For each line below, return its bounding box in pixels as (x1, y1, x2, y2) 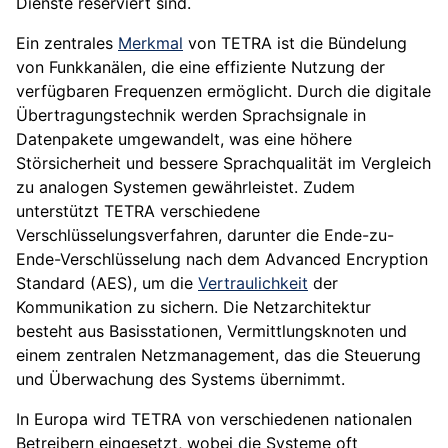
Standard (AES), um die (16, 273, 198, 294)
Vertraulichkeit (198, 273, 308, 294)
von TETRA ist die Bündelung (183, 33, 407, 54)
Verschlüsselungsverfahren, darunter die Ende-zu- (16, 225, 394, 246)
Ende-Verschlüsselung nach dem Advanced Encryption (16, 249, 428, 270)
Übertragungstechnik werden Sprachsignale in (16, 105, 366, 126)
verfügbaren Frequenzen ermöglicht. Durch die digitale (16, 81, 431, 102)
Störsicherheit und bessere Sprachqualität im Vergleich (16, 153, 431, 174)
